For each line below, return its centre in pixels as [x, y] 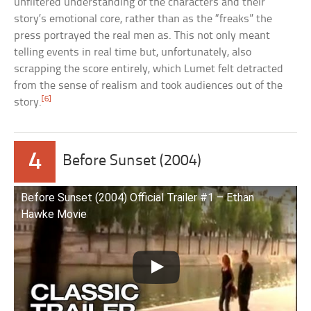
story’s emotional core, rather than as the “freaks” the [143, 19]
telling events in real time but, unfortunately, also [133, 52]
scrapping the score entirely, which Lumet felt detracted [149, 69]
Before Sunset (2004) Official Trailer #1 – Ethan [138, 197]
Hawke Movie [54, 214]
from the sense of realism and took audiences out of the [149, 85]
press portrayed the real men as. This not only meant [142, 35]
